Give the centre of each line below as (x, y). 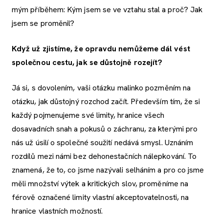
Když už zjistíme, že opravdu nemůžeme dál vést (101, 49)
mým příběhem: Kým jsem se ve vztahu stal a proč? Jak (107, 10)
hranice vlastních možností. (57, 211)
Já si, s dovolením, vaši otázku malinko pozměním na (101, 88)
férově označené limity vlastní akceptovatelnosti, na (100, 197)
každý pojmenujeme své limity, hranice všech (88, 115)
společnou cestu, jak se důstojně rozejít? (88, 63)
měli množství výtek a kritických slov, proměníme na (100, 184)
